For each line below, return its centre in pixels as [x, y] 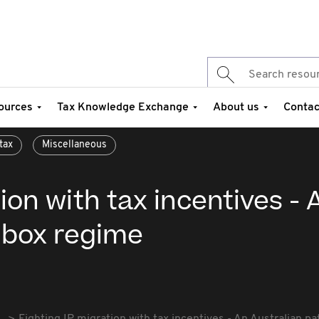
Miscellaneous [74, 145]
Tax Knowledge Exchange [123, 108]
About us [236, 108]
